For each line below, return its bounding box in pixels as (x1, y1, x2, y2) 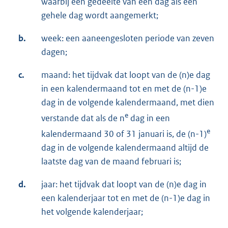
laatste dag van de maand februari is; (41, 156, 181, 167)
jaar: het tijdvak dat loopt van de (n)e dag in (41, 179, 207, 190)
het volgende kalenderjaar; (41, 206, 143, 218)
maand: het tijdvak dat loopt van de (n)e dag (41, 69, 210, 81)
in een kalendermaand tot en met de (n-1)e (41, 83, 207, 95)
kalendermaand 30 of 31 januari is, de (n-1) (41, 128, 207, 140)
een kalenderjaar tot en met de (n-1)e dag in (41, 192, 210, 204)
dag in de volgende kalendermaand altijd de (41, 142, 209, 154)
